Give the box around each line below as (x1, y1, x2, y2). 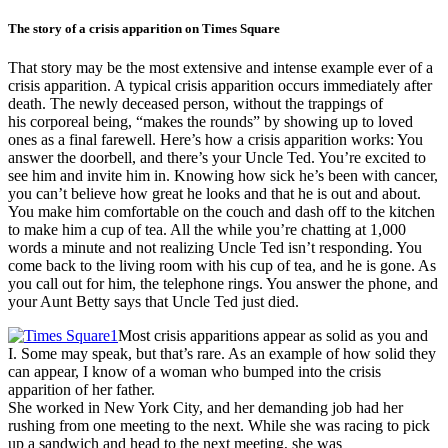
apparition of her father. (8, 381, 155, 399)
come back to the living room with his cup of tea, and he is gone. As (8, 257, 436, 275)
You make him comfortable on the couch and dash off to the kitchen (8, 203, 435, 221)
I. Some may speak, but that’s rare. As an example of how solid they (8, 345, 436, 363)
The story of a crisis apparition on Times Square (8, 21, 280, 37)
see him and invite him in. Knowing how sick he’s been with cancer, (8, 167, 438, 185)
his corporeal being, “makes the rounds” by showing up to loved (8, 113, 413, 131)
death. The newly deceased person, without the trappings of (8, 95, 383, 113)
